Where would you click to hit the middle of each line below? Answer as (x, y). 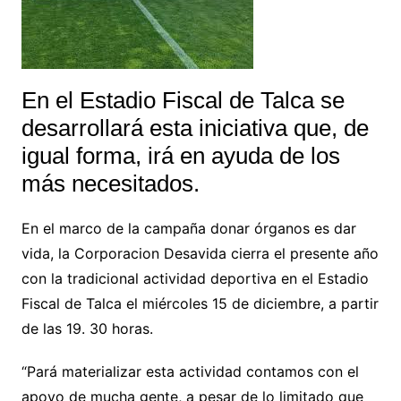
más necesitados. (110, 184)
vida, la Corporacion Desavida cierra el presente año (200, 254)
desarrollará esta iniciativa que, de (195, 128)
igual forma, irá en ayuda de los (180, 156)
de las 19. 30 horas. (87, 329)
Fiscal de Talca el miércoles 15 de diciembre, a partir (200, 304)
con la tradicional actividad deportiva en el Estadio (195, 279)
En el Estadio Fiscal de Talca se (183, 101)
